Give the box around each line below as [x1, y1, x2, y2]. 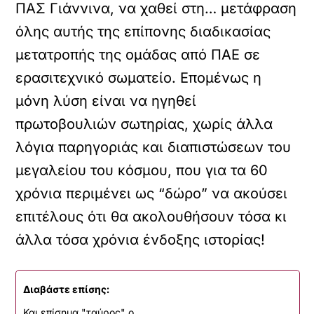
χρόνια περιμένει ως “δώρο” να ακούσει [15, 185, 288, 202]
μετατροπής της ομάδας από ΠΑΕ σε [15, 46, 261, 63]
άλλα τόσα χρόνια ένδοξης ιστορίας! [15, 231, 266, 248]
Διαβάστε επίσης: [23, 283, 110, 295]
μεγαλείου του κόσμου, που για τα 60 [15, 162, 268, 179]
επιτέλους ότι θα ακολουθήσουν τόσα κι [15, 208, 287, 225]
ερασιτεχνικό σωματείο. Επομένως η [15, 69, 262, 86]
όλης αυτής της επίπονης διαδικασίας [15, 23, 271, 40]
